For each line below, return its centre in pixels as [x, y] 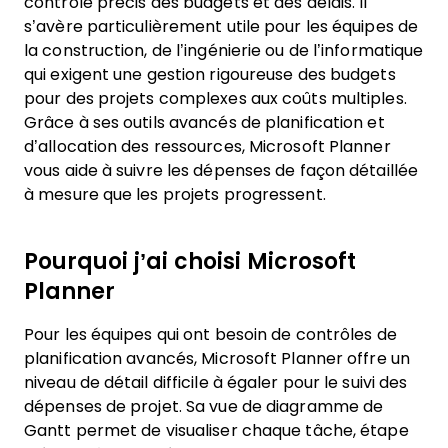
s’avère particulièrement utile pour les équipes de [221, 26]
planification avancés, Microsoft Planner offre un [217, 358]
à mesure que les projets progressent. [175, 194]
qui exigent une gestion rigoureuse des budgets [210, 74]
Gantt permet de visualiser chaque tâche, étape [216, 430]
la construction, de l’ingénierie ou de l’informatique [224, 50]
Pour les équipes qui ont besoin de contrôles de [210, 334]
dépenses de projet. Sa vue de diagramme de [204, 406]
